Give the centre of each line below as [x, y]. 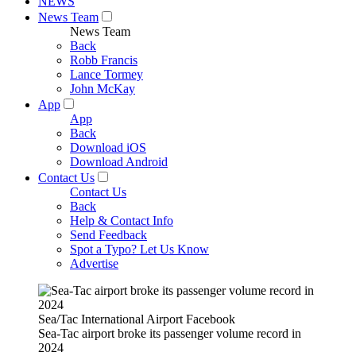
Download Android [119, 162]
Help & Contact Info [122, 221]
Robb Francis [104, 60]
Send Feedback [108, 235]
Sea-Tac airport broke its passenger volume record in [170, 333]
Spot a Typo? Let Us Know [139, 249]
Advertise [94, 263]
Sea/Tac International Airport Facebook [137, 319]
